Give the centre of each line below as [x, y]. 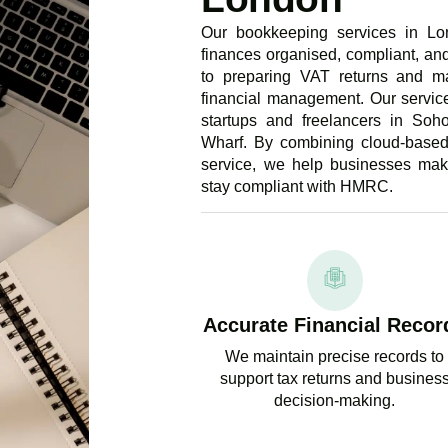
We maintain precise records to [335, 357]
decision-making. [335, 401]
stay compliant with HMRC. [297, 186]
